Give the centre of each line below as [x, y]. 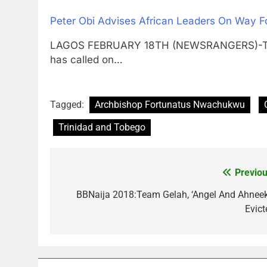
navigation [95, 198]
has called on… [86, 59]
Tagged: [68, 105]
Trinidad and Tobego [102, 128]
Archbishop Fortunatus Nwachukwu [170, 105]
